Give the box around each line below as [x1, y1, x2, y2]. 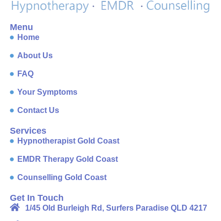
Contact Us [17, 106, 59, 114]
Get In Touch [10, 192, 64, 203]
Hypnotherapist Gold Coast [17, 136, 119, 145]
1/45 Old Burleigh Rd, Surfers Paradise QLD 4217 [25, 203, 207, 212]
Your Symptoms [17, 87, 77, 96]
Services [10, 125, 46, 136]
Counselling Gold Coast [17, 173, 107, 182]
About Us [17, 51, 53, 60]
